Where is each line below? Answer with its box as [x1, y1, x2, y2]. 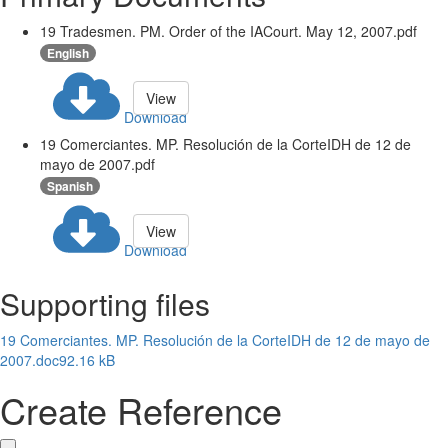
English [47, 44, 89, 63]
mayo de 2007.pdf [40, 154, 155, 174]
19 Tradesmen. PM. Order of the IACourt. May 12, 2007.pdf [40, 21, 417, 42]
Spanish [47, 177, 93, 196]
